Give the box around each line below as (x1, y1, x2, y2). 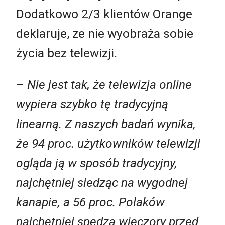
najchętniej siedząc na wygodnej (16, 175, 188, 190)
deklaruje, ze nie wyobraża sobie (16, 26, 193, 41)
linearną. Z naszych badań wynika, (16, 117, 196, 132)
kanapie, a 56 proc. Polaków (16, 195, 165, 210)
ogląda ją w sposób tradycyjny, (16, 156, 177, 171)
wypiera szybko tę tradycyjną (16, 97, 168, 112)
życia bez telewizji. (16, 45, 117, 60)
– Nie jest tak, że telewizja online (16, 77, 192, 92)
